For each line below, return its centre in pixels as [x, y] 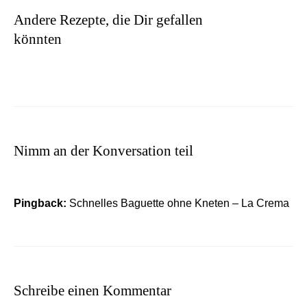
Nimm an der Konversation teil [103, 150]
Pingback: [41, 203]
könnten [38, 39]
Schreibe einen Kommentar [93, 290]
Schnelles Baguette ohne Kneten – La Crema [179, 203]
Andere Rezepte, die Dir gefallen [108, 20]
